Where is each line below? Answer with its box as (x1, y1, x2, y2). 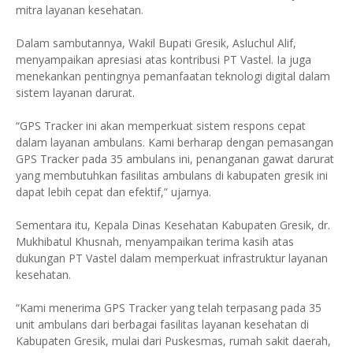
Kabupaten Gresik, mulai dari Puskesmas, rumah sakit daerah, (16, 333, 331, 348)
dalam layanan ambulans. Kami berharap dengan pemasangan (16, 135, 333, 150)
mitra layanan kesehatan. (16, 2, 143, 17)
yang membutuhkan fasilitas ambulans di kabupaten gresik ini (16, 168, 328, 183)
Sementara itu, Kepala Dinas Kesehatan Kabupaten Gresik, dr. (16, 217, 330, 232)
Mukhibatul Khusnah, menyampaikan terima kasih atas (16, 234, 294, 249)
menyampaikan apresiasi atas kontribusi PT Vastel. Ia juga (16, 52, 311, 67)
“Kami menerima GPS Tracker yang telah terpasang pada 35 (16, 300, 321, 315)
